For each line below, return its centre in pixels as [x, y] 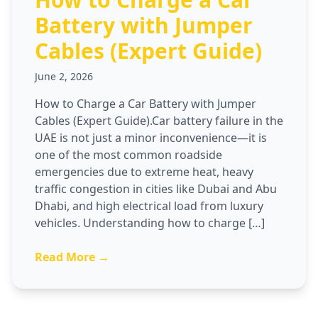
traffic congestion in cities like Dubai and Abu [156, 189]
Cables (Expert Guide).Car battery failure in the [159, 121]
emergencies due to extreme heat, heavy [144, 172]
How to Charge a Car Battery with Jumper [146, 104]
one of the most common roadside [128, 155]
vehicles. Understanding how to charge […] [150, 223]
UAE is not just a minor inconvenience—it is [151, 138]
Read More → [72, 257]
